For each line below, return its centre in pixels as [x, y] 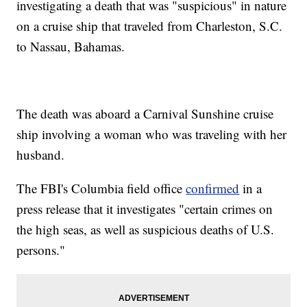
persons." [41, 250]
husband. [41, 155]
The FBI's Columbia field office [101, 188]
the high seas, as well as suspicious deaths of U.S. [146, 230]
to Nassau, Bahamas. [71, 47]
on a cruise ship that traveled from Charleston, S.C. [150, 26]
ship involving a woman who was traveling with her [152, 134]
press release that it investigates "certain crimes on [145, 209]
